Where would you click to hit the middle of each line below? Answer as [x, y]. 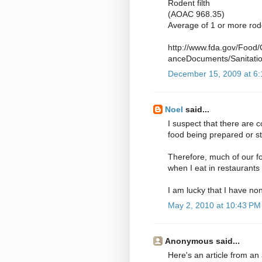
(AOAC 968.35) [196, 14]
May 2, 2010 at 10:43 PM [214, 206]
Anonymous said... [202, 241]
